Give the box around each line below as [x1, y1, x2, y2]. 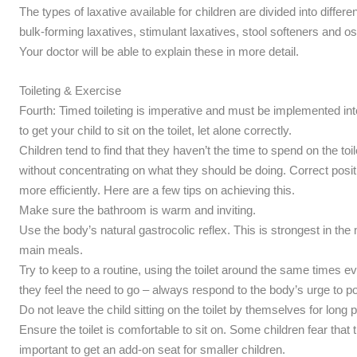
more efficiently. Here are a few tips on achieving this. [18, 182, 295, 197]
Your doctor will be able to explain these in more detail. [18, 44, 299, 58]
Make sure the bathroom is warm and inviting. [18, 202, 256, 217]
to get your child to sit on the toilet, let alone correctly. [18, 123, 292, 137]
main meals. [18, 242, 83, 257]
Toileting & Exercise [18, 83, 121, 97]
